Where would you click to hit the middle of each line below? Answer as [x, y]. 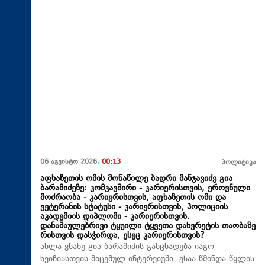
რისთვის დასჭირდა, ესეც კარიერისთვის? [122, 235]
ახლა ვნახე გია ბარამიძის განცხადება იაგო [127, 247]
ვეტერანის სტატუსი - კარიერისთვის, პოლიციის [134, 207]
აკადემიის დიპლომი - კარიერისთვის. [115, 216]
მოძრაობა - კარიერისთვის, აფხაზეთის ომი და [133, 198]
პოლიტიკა [239, 163]
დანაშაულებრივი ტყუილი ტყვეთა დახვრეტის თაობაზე [148, 226]
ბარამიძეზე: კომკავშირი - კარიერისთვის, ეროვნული [145, 188]
